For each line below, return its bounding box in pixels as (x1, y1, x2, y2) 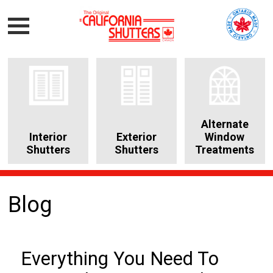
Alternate (200, 117, 249, 130)
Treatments (195, 143, 255, 156)
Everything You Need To (21, 247, 219, 269)
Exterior (116, 130, 157, 143)
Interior (29, 130, 68, 143)
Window (205, 130, 245, 143)
